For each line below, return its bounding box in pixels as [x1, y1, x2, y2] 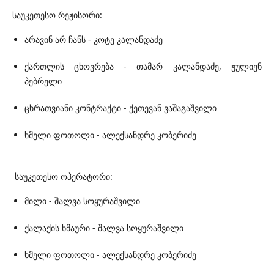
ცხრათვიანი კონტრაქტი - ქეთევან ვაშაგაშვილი [24, 102, 217, 114]
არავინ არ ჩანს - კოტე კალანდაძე [24, 34, 163, 46]
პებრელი [24, 75, 62, 87]
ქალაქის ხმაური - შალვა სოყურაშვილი [24, 222, 183, 234]
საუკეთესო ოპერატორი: [12, 171, 113, 183]
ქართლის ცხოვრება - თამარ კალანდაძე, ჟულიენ [24, 61, 262, 73]
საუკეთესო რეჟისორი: [12, 9, 102, 21]
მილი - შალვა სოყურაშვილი [24, 195, 140, 207]
